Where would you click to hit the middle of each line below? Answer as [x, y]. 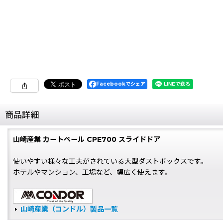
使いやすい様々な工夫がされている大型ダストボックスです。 [110, 161]
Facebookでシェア [121, 84]
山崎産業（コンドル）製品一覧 [69, 209]
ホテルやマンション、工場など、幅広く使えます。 [92, 172]
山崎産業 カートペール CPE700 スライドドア [87, 139]
